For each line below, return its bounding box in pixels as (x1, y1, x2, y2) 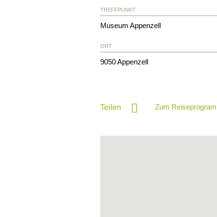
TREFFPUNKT (100, 6, 136, 13)
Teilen (100, 103, 121, 111)
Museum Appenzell (100, 21, 161, 30)
